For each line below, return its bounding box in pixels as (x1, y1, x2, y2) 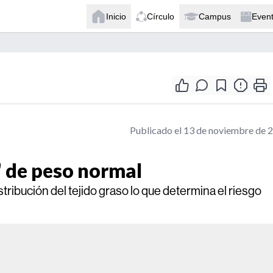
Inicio (106, 11, 126, 21)
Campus (199, 11, 231, 21)
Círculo (147, 11, 174, 21)
